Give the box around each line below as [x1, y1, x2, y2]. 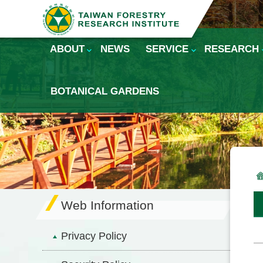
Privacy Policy [61, 230, 127, 242]
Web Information [61, 198, 154, 212]
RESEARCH [204, 43, 259, 55]
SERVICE [146, 43, 189, 55]
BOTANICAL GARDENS [50, 86, 159, 97]
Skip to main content [6, 6, 90, 16]
